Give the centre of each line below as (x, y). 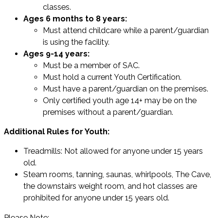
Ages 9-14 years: (56, 54)
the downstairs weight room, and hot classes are (110, 186)
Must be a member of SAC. (91, 66)
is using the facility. (76, 42)
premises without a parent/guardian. (108, 112)
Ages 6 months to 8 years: (75, 19)
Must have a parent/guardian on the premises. (126, 89)
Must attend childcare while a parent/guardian (126, 31)
